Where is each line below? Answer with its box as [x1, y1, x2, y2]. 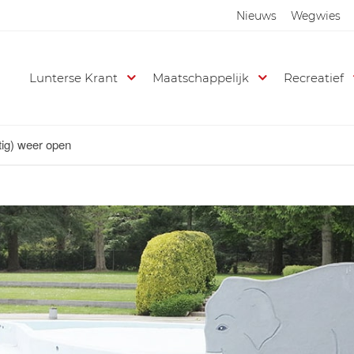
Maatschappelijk [153, 70, 250, 85]
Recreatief [284, 70, 345, 85]
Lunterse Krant [29, 70, 119, 85]
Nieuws [236, 9, 277, 23]
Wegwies [291, 9, 341, 23]
